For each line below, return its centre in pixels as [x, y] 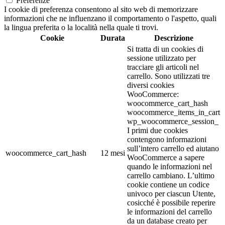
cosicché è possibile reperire [171, 203]
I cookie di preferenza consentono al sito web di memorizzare [101, 10]
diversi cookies [151, 85]
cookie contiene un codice [168, 185]
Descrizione [174, 38]
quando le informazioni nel [170, 167]
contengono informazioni [167, 140]
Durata [113, 38]
